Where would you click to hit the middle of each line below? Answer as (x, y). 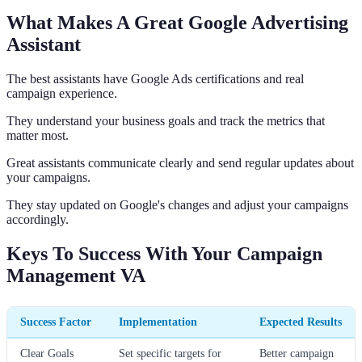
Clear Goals (47, 353)
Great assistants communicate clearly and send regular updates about (180, 162)
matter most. (38, 135)
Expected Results (301, 321)
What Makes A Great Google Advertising (177, 22)
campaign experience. (62, 93)
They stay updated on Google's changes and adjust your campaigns (177, 204)
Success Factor (56, 321)
